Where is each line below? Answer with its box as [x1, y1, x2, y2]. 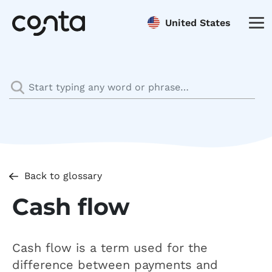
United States [165, 17, 231, 29]
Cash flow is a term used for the [12, 240, 208, 255]
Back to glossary [24, 170, 102, 182]
